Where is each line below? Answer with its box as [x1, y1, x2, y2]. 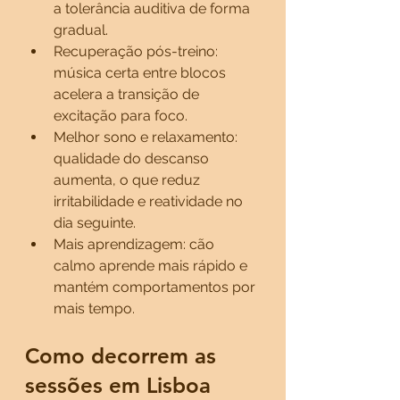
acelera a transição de [54, 86, 203, 103]
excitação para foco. [54, 107, 187, 124]
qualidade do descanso [54, 150, 212, 167]
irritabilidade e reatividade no [54, 193, 246, 210]
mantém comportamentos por [54, 279, 259, 296]
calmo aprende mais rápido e [54, 257, 251, 274]
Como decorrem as [25, 343, 222, 369]
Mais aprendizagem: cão [54, 236, 218, 253]
